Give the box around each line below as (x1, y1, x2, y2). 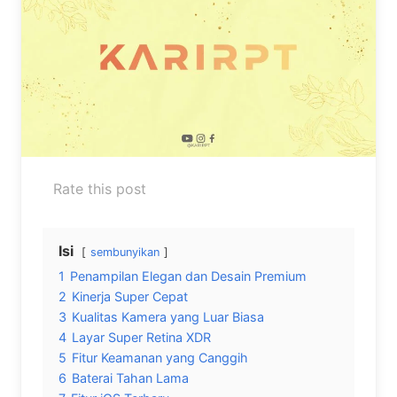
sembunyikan (90, 245, 160, 259)
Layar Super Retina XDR (72, 329, 211, 345)
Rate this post (53, 179, 146, 198)
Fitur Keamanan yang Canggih (72, 349, 248, 365)
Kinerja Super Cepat (72, 288, 188, 304)
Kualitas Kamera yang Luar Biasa (72, 308, 264, 324)
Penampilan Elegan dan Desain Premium (70, 268, 307, 284)
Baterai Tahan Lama (72, 370, 189, 385)
